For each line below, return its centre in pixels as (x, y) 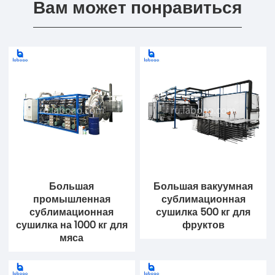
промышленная (72, 199)
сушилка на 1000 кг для (72, 225)
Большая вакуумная (203, 187)
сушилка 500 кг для (203, 212)
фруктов (203, 225)
